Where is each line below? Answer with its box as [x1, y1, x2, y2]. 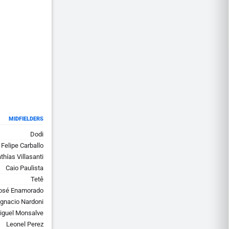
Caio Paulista [6, 164, 43, 172]
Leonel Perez [6, 220, 43, 228]
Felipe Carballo [1, 142, 43, 149]
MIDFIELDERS [9, 116, 43, 122]
